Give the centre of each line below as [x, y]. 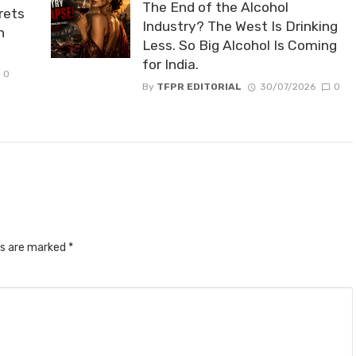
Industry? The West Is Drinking [240, 27]
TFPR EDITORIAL [199, 87]
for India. [170, 65]
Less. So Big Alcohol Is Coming [240, 46]
